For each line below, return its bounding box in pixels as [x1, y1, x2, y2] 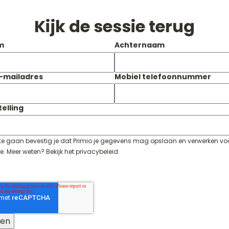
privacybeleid [76, 147, 118, 156]
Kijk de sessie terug [34, 15, 195, 38]
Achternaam [114, 40, 165, 50]
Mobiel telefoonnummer [114, 71, 211, 82]
